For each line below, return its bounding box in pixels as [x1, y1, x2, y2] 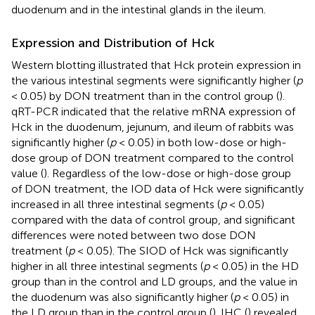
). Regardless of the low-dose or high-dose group [44, 167, 291, 181]
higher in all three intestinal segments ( [11, 259, 203, 274]
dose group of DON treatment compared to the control [11, 151, 294, 165]
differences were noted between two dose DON [11, 229, 256, 243]
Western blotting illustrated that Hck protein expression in [11, 58, 301, 72]
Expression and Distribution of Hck [11, 35, 214, 51]
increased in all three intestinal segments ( [11, 198, 220, 212]
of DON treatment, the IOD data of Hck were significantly [11, 182, 304, 196]
